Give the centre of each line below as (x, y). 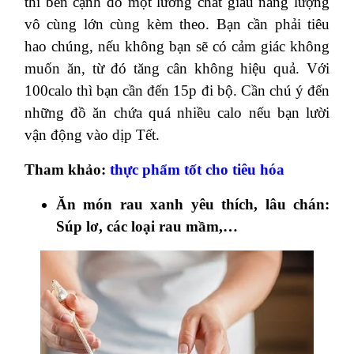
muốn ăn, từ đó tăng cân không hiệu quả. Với (177, 68)
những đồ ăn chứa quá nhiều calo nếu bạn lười (177, 112)
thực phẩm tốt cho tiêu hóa (197, 169)
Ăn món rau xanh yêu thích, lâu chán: (193, 204)
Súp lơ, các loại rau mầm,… (147, 226)
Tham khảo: (67, 169)
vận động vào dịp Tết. (92, 134)
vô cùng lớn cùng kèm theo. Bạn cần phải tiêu (177, 24)
